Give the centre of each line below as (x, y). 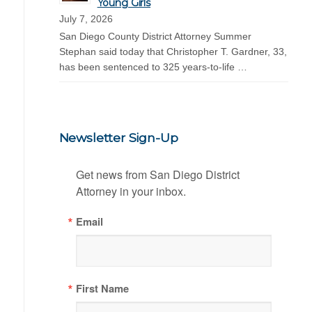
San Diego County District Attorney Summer (155, 36)
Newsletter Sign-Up (118, 137)
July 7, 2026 (86, 18)
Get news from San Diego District (157, 174)
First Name (102, 288)
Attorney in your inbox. (131, 191)
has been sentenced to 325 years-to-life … (153, 67)
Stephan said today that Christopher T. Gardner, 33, (173, 51)
